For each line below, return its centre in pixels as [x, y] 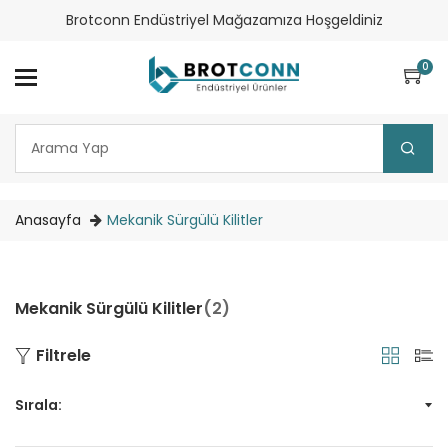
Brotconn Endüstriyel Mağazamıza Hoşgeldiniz [224, 20]
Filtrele [63, 355]
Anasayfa [48, 219]
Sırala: [38, 405]
